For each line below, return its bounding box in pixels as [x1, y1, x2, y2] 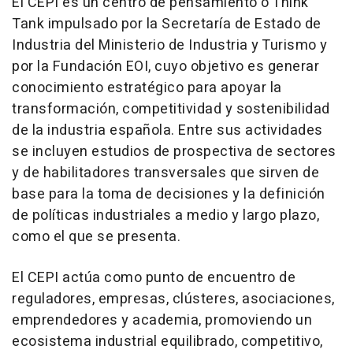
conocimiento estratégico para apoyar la [12, 76, 282, 98]
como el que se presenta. [12, 225, 180, 247]
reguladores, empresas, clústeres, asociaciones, [12, 288, 335, 310]
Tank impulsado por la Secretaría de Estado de [12, 13, 321, 35]
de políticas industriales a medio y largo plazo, [12, 204, 319, 226]
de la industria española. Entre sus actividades [12, 119, 323, 141]
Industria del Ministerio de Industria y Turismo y [12, 34, 328, 56]
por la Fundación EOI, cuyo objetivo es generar [12, 55, 319, 77]
